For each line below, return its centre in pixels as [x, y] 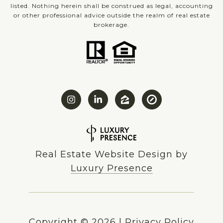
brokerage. [111, 24]
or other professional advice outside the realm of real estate [111, 15]
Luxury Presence [111, 168]
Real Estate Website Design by [111, 155]
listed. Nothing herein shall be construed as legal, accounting [111, 5]
